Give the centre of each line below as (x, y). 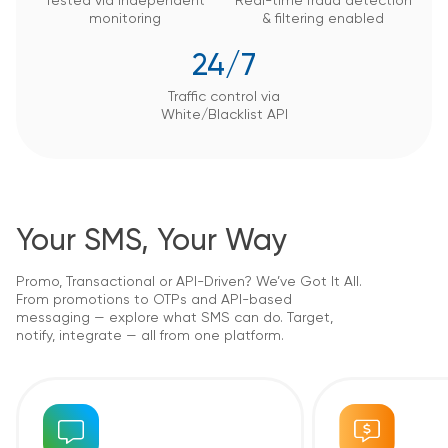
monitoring (125, 18)
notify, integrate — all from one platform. (150, 335)
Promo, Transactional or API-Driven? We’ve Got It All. (189, 281)
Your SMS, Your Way (151, 241)
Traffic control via (224, 96)
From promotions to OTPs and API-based (154, 299)
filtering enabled (329, 18)
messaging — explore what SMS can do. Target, (174, 317)
